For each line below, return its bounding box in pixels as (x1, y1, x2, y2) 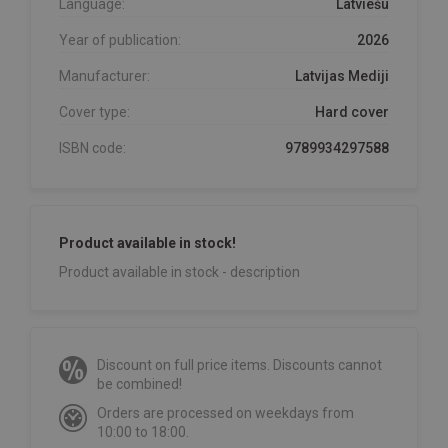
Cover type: (59, 104, 130, 121)
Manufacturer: (59, 68, 150, 85)
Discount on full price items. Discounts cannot (97, 357, 382, 374)
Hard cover (315, 104, 389, 121)
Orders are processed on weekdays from (97, 405, 354, 422)
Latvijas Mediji (295, 68, 389, 85)
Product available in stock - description (59, 264, 300, 281)
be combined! (97, 376, 182, 393)
